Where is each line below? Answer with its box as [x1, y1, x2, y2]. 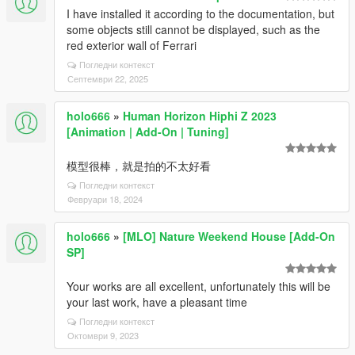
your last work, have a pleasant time [67, 294, 247, 310]
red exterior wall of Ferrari [67, 37, 197, 53]
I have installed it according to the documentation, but [67, 6, 334, 21]
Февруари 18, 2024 [67, 193, 143, 205]
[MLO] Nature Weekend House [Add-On [123, 228, 335, 244]
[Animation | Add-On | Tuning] [67, 124, 229, 139]
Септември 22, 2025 [67, 72, 148, 85]
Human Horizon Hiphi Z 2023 [123, 108, 277, 124]
